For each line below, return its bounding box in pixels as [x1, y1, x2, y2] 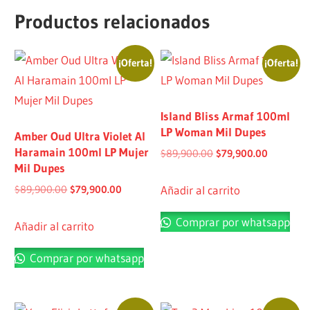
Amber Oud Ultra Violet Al [15, 128, 146, 143]
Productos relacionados [15, 10, 210, 34]
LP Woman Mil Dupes [161, 124, 267, 139]
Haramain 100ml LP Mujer [15, 144, 149, 159]
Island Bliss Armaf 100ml [161, 108, 291, 123]
